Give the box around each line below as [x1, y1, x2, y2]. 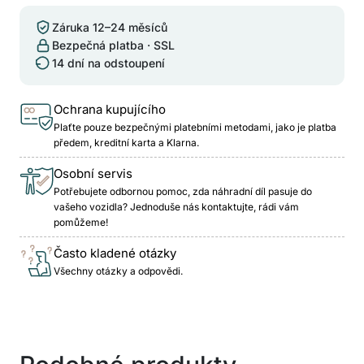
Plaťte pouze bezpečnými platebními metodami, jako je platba [54, 120, 336, 133]
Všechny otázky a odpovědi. [54, 264, 183, 277]
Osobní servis [54, 165, 132, 181]
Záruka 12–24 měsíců [52, 19, 167, 34]
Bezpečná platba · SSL [52, 37, 175, 52]
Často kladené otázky [54, 245, 176, 261]
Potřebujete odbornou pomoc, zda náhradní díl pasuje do [54, 184, 312, 197]
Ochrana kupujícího [54, 101, 166, 117]
